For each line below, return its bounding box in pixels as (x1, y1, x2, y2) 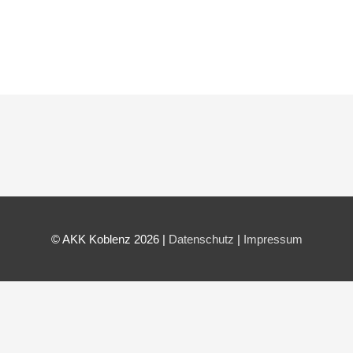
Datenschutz (168, 232, 234, 247)
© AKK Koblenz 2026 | (50, 232, 169, 247)
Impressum (243, 232, 303, 247)
